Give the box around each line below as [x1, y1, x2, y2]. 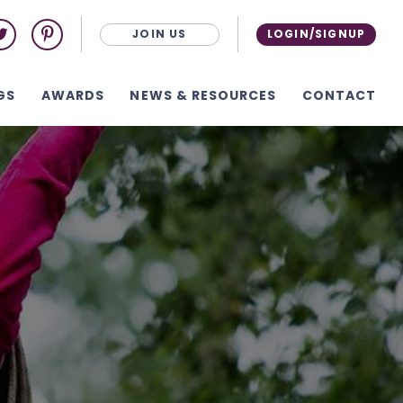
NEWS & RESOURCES [130, 86, 277, 104]
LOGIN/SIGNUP [266, 26, 366, 41]
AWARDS [40, 86, 105, 104]
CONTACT [301, 86, 376, 104]
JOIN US [132, 26, 187, 41]
